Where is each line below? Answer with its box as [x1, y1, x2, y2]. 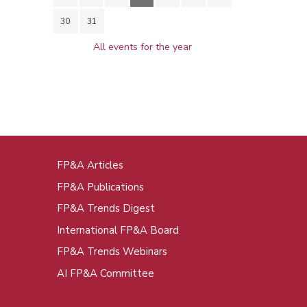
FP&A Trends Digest [56, 201, 155, 216]
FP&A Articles [56, 158, 123, 172]
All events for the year [93, 40, 192, 54]
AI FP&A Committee [56, 266, 154, 280]
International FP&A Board [56, 223, 179, 237]
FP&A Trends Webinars [56, 245, 167, 259]
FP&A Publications [56, 180, 144, 194]
